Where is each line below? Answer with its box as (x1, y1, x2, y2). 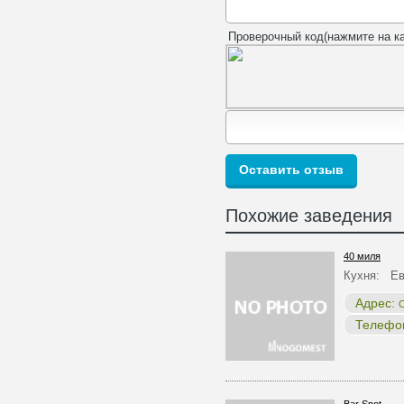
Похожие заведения (225, 206, 392, 225)
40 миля (344, 251, 381, 262)
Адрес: (355, 296, 399, 310)
